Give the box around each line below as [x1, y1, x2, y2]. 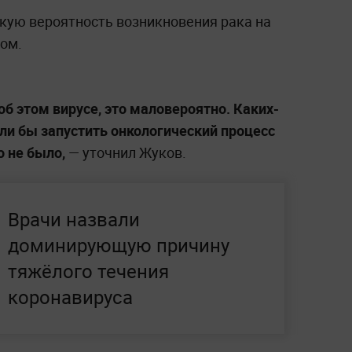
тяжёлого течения [8, 258, 169, 284]
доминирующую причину [8, 233, 229, 258]
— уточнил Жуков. [65, 143, 186, 163]
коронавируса [8, 284, 133, 310]
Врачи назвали [8, 207, 140, 233]
